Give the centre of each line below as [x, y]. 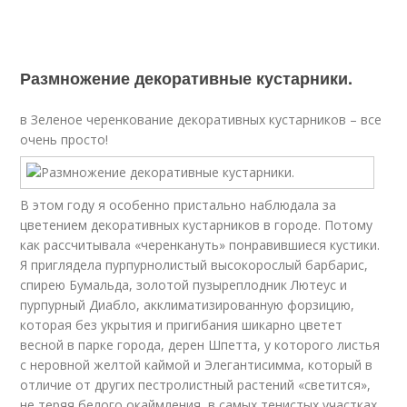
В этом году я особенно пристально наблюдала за [179, 205]
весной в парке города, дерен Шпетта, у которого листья [200, 345]
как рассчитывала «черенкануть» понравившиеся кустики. [200, 245]
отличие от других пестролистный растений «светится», [196, 385]
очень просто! [65, 139]
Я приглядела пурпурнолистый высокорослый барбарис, [194, 265]
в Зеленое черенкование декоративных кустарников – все [201, 119]
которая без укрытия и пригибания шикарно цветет [182, 325]
